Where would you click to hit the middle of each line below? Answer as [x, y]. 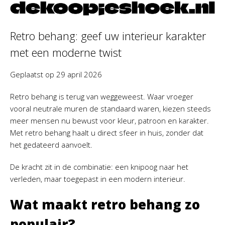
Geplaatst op [33, 75]
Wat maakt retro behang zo [105, 205]
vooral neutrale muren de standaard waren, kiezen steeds [110, 109]
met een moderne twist [66, 52]
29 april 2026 [79, 75]
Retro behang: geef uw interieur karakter [108, 36]
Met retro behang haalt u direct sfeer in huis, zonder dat [107, 133]
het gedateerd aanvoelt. [51, 145]
